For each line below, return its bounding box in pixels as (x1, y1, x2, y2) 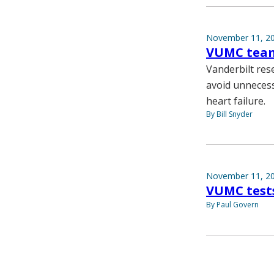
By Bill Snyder (206, 109, 253, 120)
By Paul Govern (206, 199, 259, 210)
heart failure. (206, 94, 265, 108)
